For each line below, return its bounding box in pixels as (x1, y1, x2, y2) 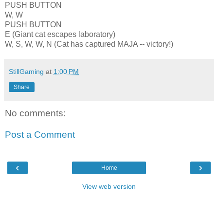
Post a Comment (5, 129, 75, 140)
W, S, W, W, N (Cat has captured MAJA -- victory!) (5, 40, 173, 49)
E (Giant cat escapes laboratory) (5, 30, 115, 39)
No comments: (5, 108, 66, 119)
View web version (82, 182, 136, 191)
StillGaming (9, 68, 44, 76)
